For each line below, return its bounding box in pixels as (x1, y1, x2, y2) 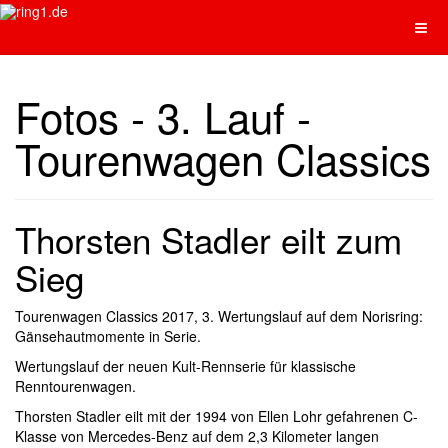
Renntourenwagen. (15, 376, 136, 396)
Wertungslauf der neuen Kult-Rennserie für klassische (15, 356, 356, 376)
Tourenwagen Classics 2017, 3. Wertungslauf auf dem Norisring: (15, 306, 423, 326)
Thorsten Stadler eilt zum (15, 214, 402, 264)
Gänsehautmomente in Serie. (15, 326, 201, 346)
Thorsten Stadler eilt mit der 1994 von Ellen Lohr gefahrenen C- (15, 406, 418, 426)
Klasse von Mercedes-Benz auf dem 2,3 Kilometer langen (15, 426, 379, 446)
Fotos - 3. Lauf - (15, 86, 311, 146)
